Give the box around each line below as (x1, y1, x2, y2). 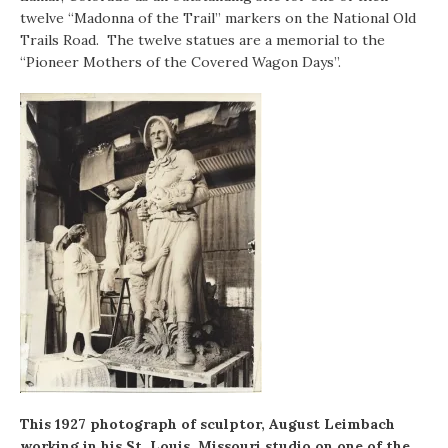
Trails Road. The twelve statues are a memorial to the (20, 31, 385, 50)
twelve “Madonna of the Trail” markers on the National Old (20, 9, 416, 28)
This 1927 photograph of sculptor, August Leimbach (20, 415, 395, 434)
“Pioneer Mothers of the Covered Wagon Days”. (20, 53, 341, 72)
